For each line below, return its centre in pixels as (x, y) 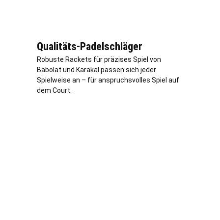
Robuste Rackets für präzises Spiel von (99, 59)
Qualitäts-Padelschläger (90, 46)
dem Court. (54, 90)
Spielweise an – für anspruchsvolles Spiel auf (108, 80)
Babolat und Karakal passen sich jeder (96, 69)
